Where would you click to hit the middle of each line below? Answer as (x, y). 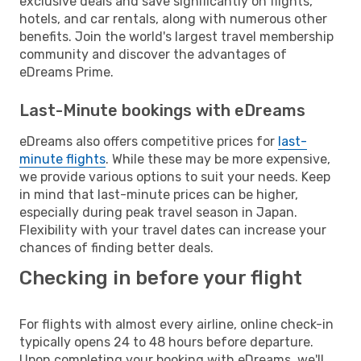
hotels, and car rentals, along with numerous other (173, 19)
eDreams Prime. (66, 72)
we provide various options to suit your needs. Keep (175, 176)
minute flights (62, 159)
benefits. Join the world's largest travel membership (176, 36)
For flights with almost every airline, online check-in (176, 324)
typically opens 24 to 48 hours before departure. (166, 342)
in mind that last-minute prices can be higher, (159, 194)
